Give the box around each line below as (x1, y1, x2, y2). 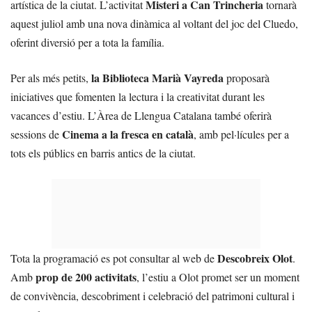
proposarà (224, 70, 270, 85)
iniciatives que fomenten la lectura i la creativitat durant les (10, 89, 265, 104)
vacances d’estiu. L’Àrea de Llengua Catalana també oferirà (10, 108, 272, 123)
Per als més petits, (10, 70, 91, 85)
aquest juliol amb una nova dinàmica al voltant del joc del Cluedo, (10, 16, 298, 31)
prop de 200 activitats (36, 269, 136, 285)
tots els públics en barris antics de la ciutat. (10, 146, 196, 160)
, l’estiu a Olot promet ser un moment (136, 270, 299, 284)
